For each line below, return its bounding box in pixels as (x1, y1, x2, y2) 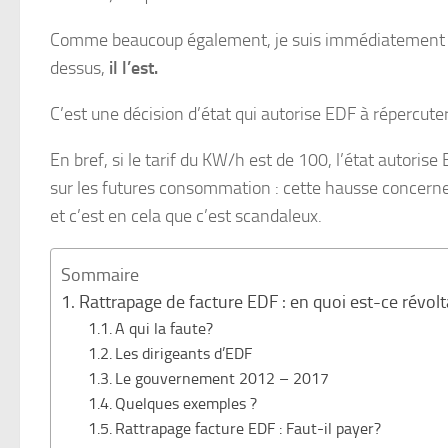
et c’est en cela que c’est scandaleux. (50, 205, 322, 227)
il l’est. (109, 57, 158, 79)
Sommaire (61, 263, 139, 286)
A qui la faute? (115, 319, 214, 338)
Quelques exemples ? (115, 394, 258, 413)
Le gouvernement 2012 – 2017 (115, 369, 330, 388)
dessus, (50, 57, 109, 79)
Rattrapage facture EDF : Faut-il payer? (115, 419, 382, 438)
